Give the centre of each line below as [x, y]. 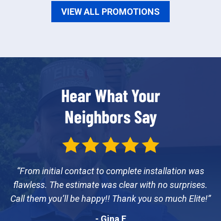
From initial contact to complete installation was [112, 171]
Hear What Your [110, 95]
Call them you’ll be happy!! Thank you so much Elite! [109, 198]
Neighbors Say [110, 116]
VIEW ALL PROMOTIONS [110, 11]
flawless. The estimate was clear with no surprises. [110, 184]
